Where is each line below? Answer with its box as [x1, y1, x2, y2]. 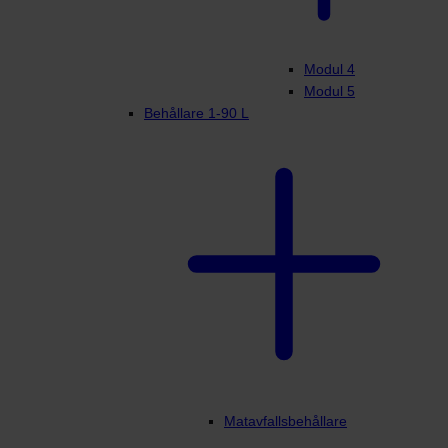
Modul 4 [304, 61, 355, 78]
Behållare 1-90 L [144, 105, 249, 122]
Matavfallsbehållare [224, 413, 347, 430]
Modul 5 [304, 83, 355, 100]
